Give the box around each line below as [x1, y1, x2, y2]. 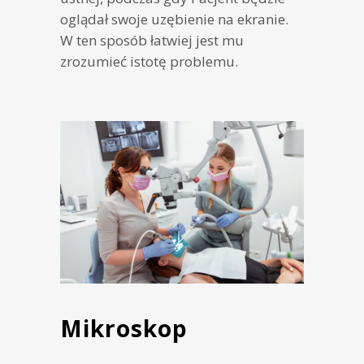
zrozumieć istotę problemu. [60, 52, 238, 71]
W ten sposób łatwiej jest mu [60, 31, 244, 50]
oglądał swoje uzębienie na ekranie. [60, 10, 288, 29]
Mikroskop [60, 313, 188, 344]
